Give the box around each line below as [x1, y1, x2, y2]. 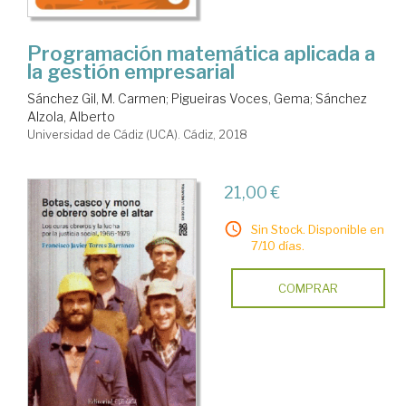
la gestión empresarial [27, 59, 235, 83]
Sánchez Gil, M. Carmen [27, 90, 166, 106]
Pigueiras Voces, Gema [171, 90, 310, 106]
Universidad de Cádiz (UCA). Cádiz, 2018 [27, 126, 247, 141]
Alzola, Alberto [27, 108, 115, 124]
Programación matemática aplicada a [27, 41, 375, 65]
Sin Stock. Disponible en [250, 221, 384, 237]
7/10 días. [250, 237, 304, 253]
